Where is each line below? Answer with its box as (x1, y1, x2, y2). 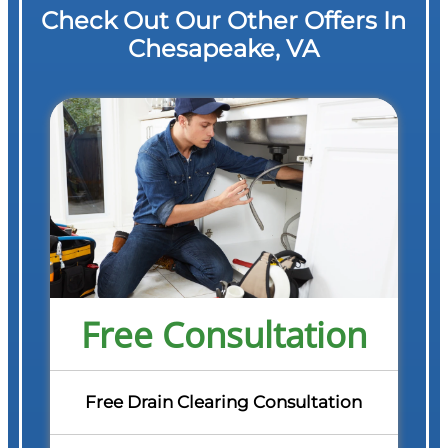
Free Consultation (80, 310, 367, 359)
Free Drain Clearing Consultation (85, 392, 363, 413)
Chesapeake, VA (128, 34, 320, 64)
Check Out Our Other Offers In (41, 6, 407, 36)
